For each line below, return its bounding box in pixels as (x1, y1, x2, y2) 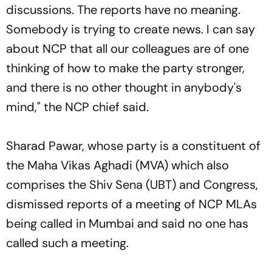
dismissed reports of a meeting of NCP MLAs (6, 195, 257, 212)
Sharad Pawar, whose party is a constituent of (6, 137, 260, 154)
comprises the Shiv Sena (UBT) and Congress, (6, 176, 258, 192)
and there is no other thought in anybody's (6, 79, 242, 95)
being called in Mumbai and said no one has (6, 215, 248, 231)
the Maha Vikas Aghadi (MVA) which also (6, 157, 229, 173)
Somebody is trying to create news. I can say (6, 21, 255, 37)
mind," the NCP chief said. (6, 98, 149, 115)
